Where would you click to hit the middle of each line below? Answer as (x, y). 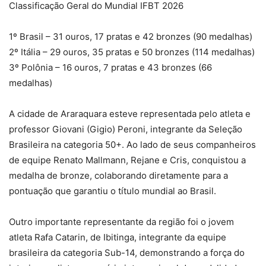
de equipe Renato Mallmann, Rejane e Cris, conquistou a (127, 160)
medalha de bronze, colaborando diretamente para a (118, 176)
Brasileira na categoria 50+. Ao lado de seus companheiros (132, 145)
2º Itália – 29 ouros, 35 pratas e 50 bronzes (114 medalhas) (132, 52)
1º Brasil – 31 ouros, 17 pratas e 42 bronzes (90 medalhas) (131, 37)
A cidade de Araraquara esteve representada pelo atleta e (130, 114)
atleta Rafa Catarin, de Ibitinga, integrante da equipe (118, 237)
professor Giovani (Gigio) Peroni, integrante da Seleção (126, 129)
